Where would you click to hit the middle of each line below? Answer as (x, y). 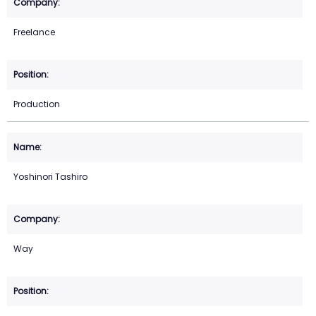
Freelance (34, 32)
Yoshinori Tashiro (50, 177)
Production (37, 104)
